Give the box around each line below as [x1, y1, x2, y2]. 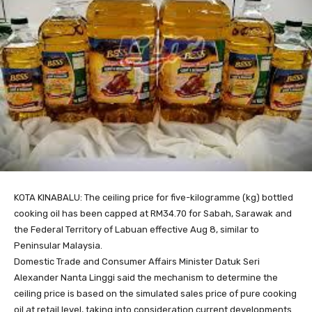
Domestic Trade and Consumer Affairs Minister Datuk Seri [14, 256, 260, 267]
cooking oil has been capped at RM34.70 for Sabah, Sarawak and [14, 208, 292, 219]
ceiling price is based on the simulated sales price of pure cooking [14, 288, 297, 299]
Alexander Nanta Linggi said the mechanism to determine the [14, 272, 278, 283]
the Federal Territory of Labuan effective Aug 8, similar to [14, 224, 259, 235]
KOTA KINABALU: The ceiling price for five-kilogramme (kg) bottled [14, 192, 293, 203]
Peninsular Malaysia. [14, 240, 102, 251]
